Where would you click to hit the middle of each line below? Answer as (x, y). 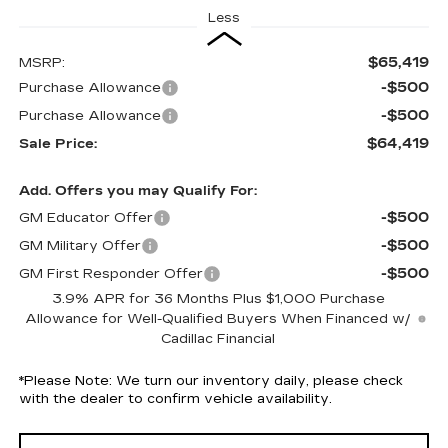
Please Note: (67, 381)
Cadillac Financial (218, 339)
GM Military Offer (79, 246)
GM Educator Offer (85, 218)
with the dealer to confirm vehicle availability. (175, 399)
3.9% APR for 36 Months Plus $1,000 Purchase (218, 299)
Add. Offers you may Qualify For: (137, 191)
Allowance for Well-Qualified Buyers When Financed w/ (218, 319)
